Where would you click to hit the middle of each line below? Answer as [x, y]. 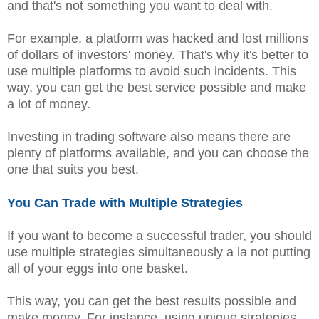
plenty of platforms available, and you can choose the [158, 153]
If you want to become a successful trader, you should [159, 236]
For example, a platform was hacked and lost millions [158, 39]
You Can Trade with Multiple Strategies [125, 203]
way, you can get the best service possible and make [157, 88]
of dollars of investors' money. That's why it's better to [158, 55]
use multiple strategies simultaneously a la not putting [159, 252]
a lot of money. [49, 104]
